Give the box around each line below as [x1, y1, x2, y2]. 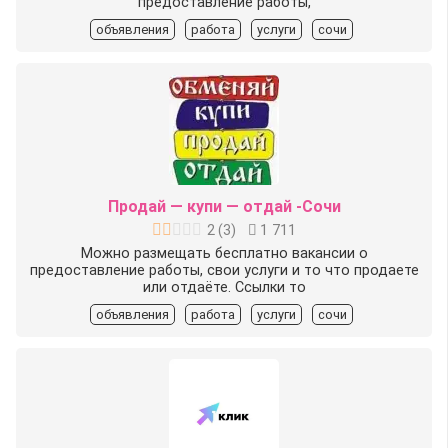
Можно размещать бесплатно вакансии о [80, 244, 368, 262]
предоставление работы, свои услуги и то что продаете [29, 261, 419, 279]
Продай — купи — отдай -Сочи [107, 196, 341, 216]
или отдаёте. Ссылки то [142, 278, 306, 296]
